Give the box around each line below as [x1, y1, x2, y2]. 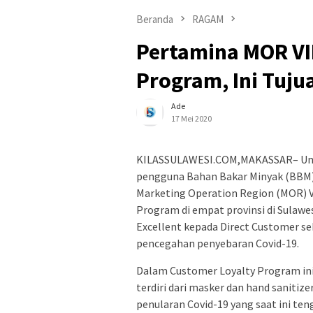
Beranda [136, 12, 173, 26]
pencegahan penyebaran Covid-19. [136, 235, 299, 250]
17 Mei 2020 [171, 112, 212, 124]
